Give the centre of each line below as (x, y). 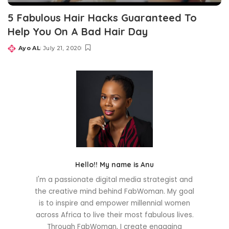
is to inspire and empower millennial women (114, 203)
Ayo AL (30, 48)
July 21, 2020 (62, 48)
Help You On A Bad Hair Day (78, 32)
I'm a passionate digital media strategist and (114, 180)
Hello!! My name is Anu (114, 165)
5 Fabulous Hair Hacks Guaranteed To (102, 18)
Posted (19, 52)
